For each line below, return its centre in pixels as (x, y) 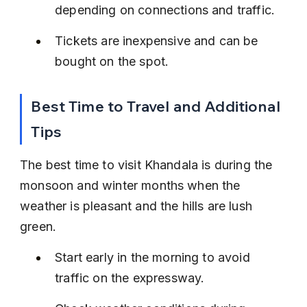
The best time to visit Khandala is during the (148, 165)
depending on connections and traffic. (165, 10)
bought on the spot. (112, 61)
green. (38, 226)
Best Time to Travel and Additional (157, 106)
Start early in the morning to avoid (154, 257)
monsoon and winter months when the (132, 185)
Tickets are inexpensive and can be (158, 41)
